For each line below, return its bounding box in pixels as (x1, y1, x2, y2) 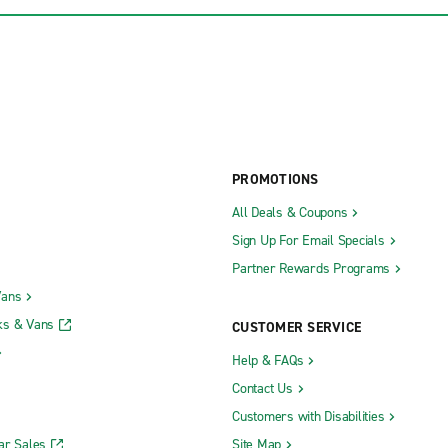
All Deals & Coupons (232, 203, 348, 223)
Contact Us (232, 379, 293, 399)
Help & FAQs (232, 351, 304, 371)
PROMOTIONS (232, 170, 319, 190)
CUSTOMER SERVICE (232, 318, 361, 338)
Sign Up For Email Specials (232, 231, 385, 251)
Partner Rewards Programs (232, 259, 390, 279)
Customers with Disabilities (232, 407, 385, 427)
